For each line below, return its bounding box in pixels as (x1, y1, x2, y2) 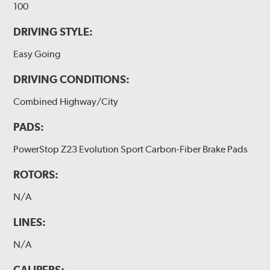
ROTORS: (13, 168, 59, 181)
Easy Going (13, 48, 61, 60)
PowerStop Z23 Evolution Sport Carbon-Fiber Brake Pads (13, 143, 248, 155)
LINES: (13, 216, 46, 229)
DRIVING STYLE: (13, 25, 93, 38)
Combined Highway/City (13, 95, 119, 107)
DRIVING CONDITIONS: (13, 72, 130, 86)
